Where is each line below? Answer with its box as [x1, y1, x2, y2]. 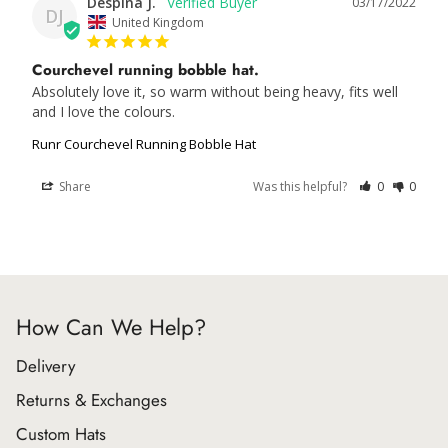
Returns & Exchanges [16, 388, 167, 412]
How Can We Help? [16, 311, 206, 343]
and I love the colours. [32, 101, 175, 121]
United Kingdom [112, 13, 204, 31]
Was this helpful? [253, 177, 351, 195]
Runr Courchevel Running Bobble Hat [32, 134, 256, 153]
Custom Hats [16, 422, 106, 446]
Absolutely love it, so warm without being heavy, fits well [32, 81, 398, 101]
